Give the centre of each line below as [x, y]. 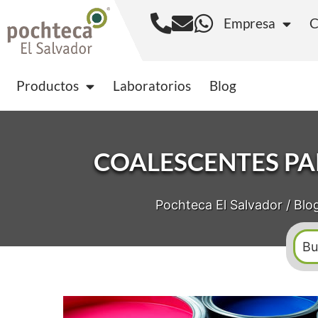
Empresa [249, 23]
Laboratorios [152, 86]
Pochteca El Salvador [219, 205]
